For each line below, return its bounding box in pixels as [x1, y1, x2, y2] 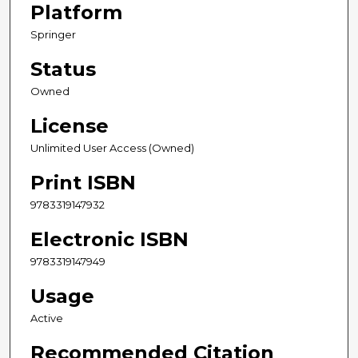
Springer [30, 27, 76, 41]
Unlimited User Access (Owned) [30, 141, 194, 154]
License [30, 113, 109, 137]
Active [30, 312, 63, 324]
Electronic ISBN [30, 227, 189, 251]
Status [30, 57, 96, 81]
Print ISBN [30, 170, 136, 194]
